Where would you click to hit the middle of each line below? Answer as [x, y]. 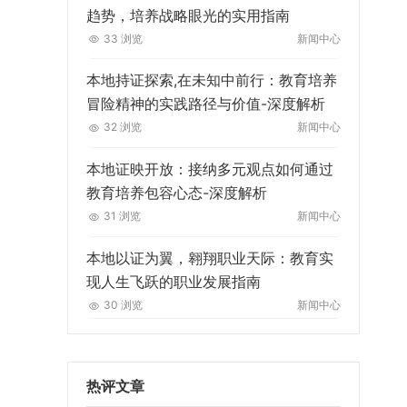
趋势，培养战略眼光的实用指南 [188, 15]
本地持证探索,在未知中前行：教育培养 [211, 80]
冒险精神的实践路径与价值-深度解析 [205, 104]
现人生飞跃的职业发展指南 [173, 281]
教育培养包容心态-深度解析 [176, 193]
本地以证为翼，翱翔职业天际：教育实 [209, 258]
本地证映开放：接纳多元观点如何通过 [209, 169]
